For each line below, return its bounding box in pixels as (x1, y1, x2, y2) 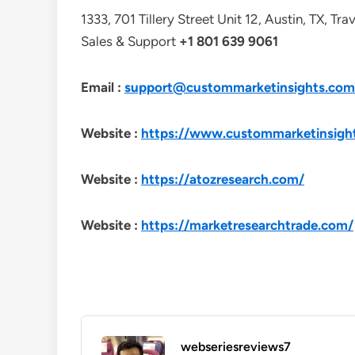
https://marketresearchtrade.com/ (141, 217, 353, 233)
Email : (81, 79, 124, 95)
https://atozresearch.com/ (141, 171, 304, 187)
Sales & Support (81, 33, 179, 49)
